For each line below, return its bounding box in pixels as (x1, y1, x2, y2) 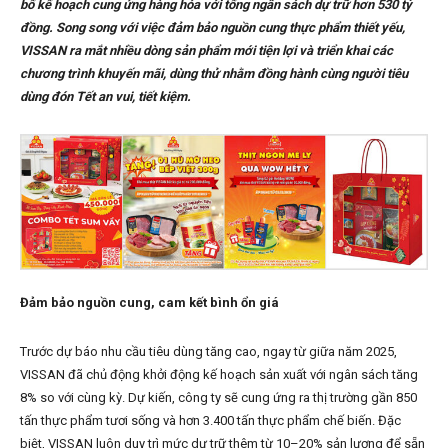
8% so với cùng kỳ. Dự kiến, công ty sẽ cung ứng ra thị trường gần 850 (20, 390, 417, 406)
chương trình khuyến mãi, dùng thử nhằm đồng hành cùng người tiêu (20, 66, 408, 82)
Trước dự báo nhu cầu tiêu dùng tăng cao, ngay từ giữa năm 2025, (20, 344, 397, 360)
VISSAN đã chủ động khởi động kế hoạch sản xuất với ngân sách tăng (20, 367, 418, 383)
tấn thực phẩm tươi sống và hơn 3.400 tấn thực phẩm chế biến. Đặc (20, 413, 401, 429)
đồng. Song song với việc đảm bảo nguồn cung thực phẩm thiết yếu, (20, 20, 405, 36)
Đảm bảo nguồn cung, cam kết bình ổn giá (20, 295, 279, 311)
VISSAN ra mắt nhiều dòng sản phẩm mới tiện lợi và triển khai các (20, 43, 393, 59)
